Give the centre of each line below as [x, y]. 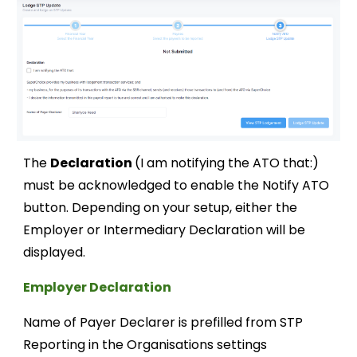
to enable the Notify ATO [252, 185]
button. [48, 207]
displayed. [55, 252]
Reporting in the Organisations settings [145, 344]
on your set [179, 207]
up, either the [256, 207]
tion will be [273, 229]
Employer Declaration [99, 287]
